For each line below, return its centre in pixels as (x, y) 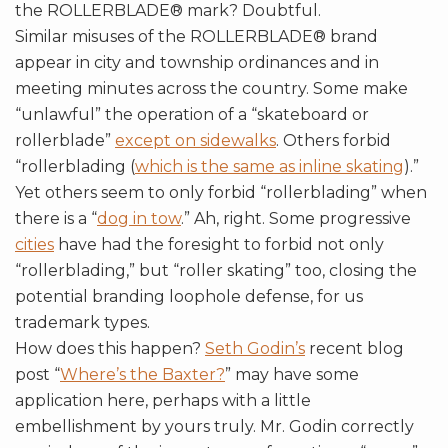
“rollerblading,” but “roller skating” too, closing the (216, 270)
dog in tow (139, 218)
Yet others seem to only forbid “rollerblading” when (221, 192)
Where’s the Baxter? (142, 374)
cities (34, 244)
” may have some (292, 374)
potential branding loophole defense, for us (189, 296)
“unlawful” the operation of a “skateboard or (192, 114)
